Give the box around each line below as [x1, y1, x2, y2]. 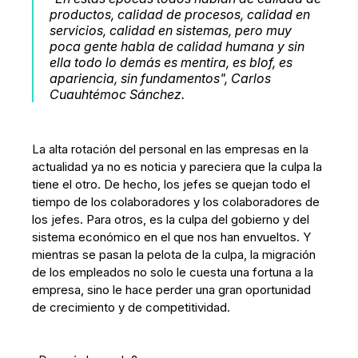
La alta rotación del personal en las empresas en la [32, 141, 309, 157]
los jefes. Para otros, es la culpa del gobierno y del [32, 212, 310, 227]
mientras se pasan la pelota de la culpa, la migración [32, 247, 316, 262]
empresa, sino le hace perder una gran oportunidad [32, 282, 312, 297]
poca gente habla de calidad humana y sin [50, 38, 305, 54]
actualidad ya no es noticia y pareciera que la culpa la [32, 159, 323, 174]
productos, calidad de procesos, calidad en [50, 6, 311, 22]
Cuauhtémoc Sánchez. [50, 86, 189, 102]
